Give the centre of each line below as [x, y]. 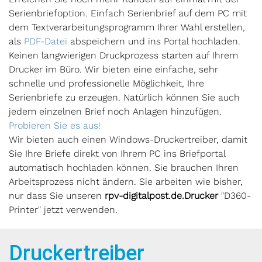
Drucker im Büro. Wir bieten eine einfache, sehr [113, 69]
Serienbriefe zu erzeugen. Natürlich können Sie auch [124, 97]
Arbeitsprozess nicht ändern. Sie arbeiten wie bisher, [126, 182]
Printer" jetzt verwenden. [63, 210]
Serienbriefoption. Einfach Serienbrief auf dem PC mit [128, 13]
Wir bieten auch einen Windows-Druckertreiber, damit [128, 139]
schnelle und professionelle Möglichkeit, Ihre [106, 83]
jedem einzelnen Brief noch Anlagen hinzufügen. [115, 111]
